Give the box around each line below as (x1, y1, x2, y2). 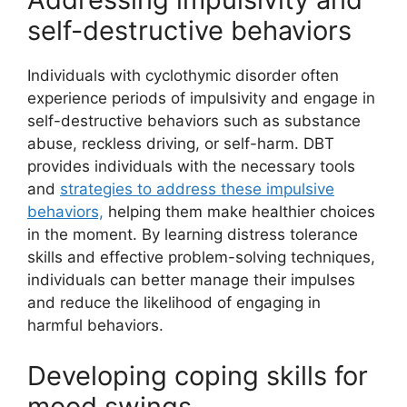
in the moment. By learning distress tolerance (27, 225, 358, 243)
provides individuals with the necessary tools (27, 157, 355, 175)
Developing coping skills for (27, 359, 368, 392)
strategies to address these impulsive (60, 180, 334, 198)
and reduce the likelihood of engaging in (27, 293, 321, 312)
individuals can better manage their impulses (27, 271, 355, 289)
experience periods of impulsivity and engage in (27, 89, 375, 107)
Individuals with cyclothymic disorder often (27, 66, 339, 84)
